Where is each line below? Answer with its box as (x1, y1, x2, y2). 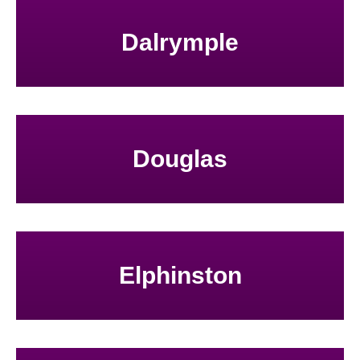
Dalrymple (121, 29, 239, 56)
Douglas (133, 145, 227, 173)
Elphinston (118, 262, 242, 289)
